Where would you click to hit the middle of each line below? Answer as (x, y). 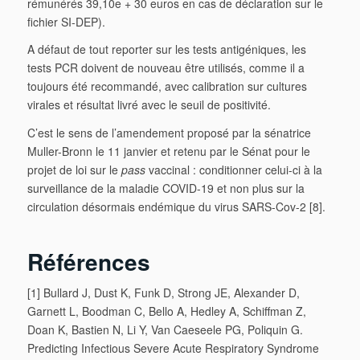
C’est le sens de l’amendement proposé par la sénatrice (169, 133)
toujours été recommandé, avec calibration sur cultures (167, 86)
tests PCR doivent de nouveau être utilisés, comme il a (166, 68)
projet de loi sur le (74, 170)
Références (88, 262)
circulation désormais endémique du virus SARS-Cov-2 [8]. (176, 207)
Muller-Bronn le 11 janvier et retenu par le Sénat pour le (168, 151)
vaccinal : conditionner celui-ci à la (233, 170)
